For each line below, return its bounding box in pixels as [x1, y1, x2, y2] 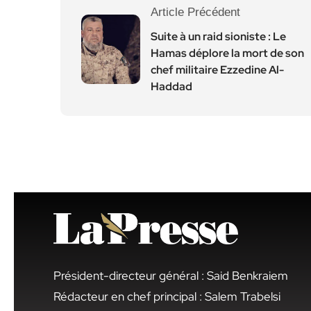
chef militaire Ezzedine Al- [151, 62, 284, 77]
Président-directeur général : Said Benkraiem [53, 267, 288, 283]
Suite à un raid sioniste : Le [151, 29, 286, 44]
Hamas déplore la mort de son [151, 46, 304, 60]
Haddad [151, 79, 192, 94]
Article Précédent [151, 6, 240, 19]
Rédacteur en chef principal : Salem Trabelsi [53, 288, 280, 304]
